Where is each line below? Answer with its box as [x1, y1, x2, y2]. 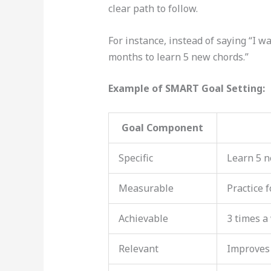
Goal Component [122, 120, 204, 134]
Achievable [118, 211, 168, 225]
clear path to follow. [108, 1, 198, 15]
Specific [118, 151, 153, 165]
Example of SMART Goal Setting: [108, 82, 265, 96]
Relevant [118, 241, 158, 255]
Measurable [118, 181, 174, 195]
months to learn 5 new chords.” [108, 50, 249, 64]
